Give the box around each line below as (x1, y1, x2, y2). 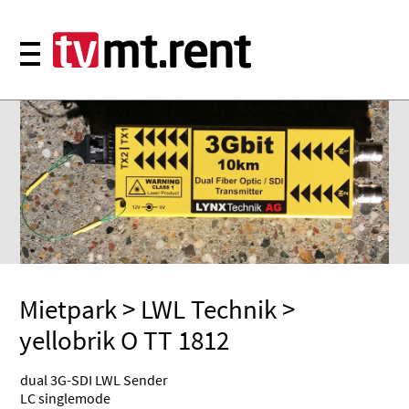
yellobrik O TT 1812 (19, 324, 230, 358)
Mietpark (19, 293, 118, 327)
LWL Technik (141, 293, 278, 327)
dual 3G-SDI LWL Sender (20, 371, 169, 390)
